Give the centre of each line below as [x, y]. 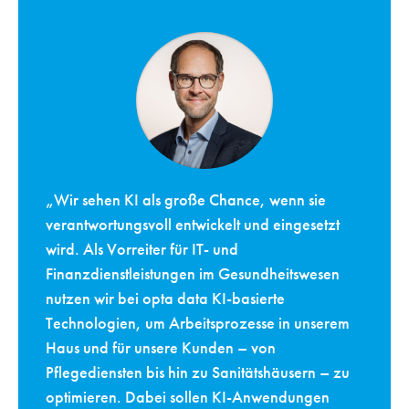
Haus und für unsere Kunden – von [161, 348]
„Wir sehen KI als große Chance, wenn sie [186, 200]
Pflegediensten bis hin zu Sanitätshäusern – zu [198, 372]
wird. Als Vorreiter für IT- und [142, 249]
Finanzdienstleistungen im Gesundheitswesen [193, 274]
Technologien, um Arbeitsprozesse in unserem [198, 323]
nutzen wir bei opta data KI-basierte [165, 299]
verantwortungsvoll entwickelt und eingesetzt [193, 225]
